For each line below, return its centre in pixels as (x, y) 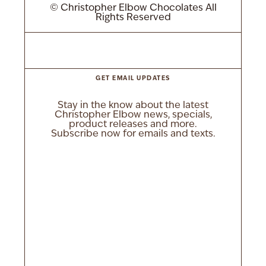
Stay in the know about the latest (133, 106)
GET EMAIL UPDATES (133, 79)
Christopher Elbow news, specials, (133, 115)
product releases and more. (133, 125)
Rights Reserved (133, 18)
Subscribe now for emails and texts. (133, 134)
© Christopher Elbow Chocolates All (133, 8)
